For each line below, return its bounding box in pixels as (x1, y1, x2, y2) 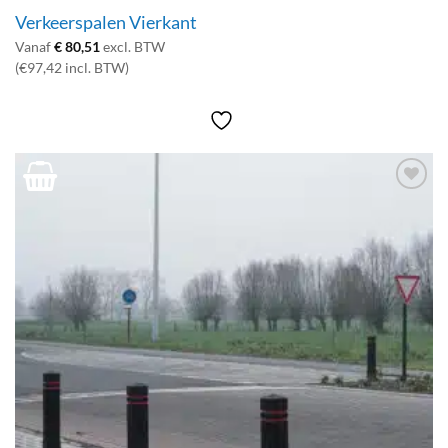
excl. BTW (99, 39, 165, 56)
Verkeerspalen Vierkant (14, 12, 197, 34)
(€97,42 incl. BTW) (14, 60, 129, 77)
